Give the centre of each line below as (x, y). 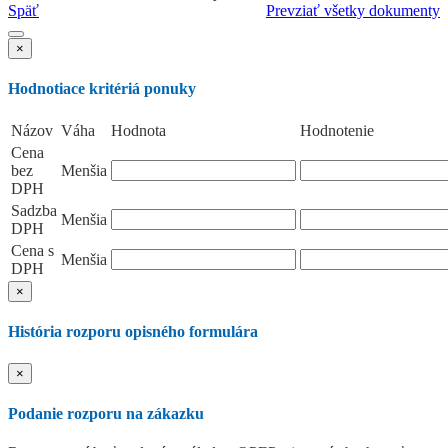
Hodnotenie (337, 131)
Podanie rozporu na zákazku (106, 413)
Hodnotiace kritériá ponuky (102, 88)
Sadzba (34, 211)
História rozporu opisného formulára (133, 332)
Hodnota (138, 131)
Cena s (32, 251)
